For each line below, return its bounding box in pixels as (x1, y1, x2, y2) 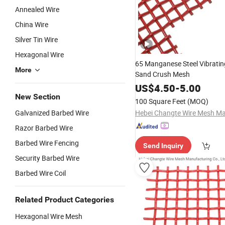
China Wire (15, 20, 48, 29)
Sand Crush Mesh (135, 69, 190, 79)
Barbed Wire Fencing (15, 138, 79, 148)
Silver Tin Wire (15, 35, 58, 44)
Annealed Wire (15, 5, 59, 14)
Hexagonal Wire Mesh (15, 211, 82, 221)
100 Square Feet (135, 96, 186, 106)
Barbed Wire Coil (15, 168, 66, 178)
